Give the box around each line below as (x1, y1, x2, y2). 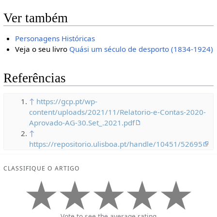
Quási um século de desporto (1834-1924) (69, 44, 214, 54)
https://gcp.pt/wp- (36, 96, 98, 107)
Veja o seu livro (15, 44, 70, 54)
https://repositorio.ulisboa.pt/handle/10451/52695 (29, 139, 203, 149)
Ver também (3, 11, 68, 26)
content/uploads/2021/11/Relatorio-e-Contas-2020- (29, 107, 206, 117)
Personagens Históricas (15, 33, 95, 43)
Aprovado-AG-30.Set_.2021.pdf (29, 118, 135, 128)
